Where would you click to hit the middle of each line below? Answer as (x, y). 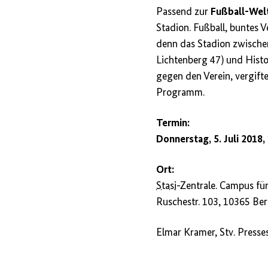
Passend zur (184, 12)
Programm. (181, 93)
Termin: (173, 124)
